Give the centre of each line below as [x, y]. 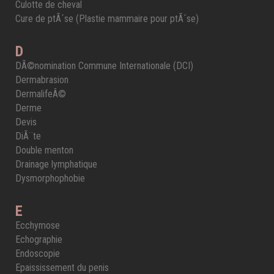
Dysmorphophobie [50, 178]
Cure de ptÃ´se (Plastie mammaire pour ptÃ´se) [107, 19]
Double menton [44, 150]
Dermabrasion [42, 80]
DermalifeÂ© [41, 94]
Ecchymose [38, 225]
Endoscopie [38, 254]
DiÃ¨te [28, 136]
